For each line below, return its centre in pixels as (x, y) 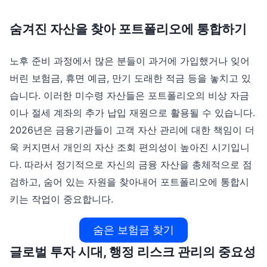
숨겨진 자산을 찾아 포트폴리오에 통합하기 (128, 29)
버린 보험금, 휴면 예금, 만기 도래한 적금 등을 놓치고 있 (130, 78)
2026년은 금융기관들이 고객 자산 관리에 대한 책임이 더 (132, 130)
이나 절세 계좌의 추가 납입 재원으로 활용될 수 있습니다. (132, 112)
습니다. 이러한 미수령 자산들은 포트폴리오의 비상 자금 (129, 95)
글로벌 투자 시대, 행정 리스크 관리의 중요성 (133, 252)
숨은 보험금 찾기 (133, 229)
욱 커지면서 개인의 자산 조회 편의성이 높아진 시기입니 (130, 147)
